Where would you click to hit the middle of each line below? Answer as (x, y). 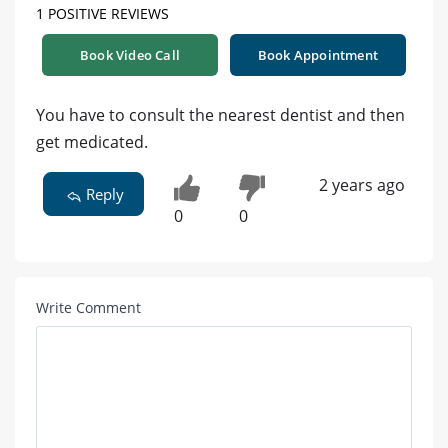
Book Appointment (318, 55)
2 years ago (361, 185)
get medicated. (92, 142)
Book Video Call (130, 55)
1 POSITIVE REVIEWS (102, 14)
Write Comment (88, 308)
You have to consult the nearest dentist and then (220, 115)
